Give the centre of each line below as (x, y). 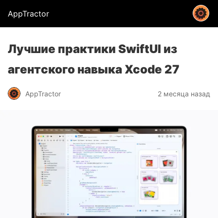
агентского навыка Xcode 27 (94, 69)
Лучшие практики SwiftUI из (92, 49)
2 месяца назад (184, 93)
